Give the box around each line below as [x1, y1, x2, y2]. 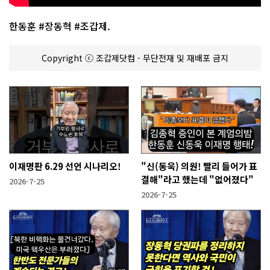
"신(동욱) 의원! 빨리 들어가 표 [141, 159, 258, 172]
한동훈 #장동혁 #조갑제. [9, 18, 110, 33]
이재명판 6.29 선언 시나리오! [9, 159, 121, 172]
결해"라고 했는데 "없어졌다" [141, 172, 254, 186]
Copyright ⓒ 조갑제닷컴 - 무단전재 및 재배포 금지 [42, 51, 228, 64]
